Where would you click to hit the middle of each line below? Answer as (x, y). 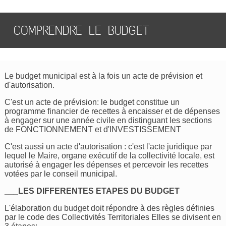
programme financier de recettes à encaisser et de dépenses (112, 111)
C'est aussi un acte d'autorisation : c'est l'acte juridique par (108, 147)
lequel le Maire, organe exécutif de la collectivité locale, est (110, 156)
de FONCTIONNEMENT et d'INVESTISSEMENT (93, 129)
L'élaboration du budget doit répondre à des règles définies (110, 208)
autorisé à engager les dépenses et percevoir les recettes (107, 165)
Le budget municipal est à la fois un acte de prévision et (104, 76)
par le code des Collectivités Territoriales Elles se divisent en (113, 217)
